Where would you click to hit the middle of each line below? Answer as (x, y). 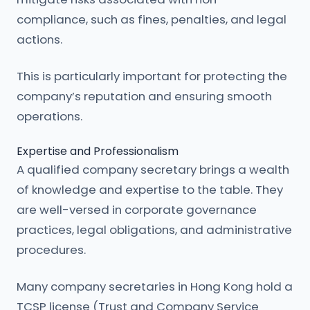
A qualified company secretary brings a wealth (153, 170)
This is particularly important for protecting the (152, 76)
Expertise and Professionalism (98, 151)
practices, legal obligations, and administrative (154, 230)
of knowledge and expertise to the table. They (150, 190)
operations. (49, 116)
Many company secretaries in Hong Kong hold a (155, 286)
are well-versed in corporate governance (137, 210)
